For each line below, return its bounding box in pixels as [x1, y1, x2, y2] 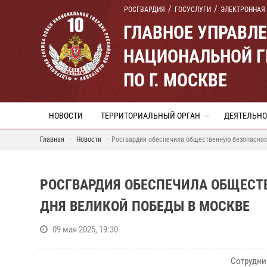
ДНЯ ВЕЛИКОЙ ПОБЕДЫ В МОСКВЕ [40, 198, 250, 215]
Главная [40, 135, 64, 144]
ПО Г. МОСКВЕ [123, 70, 227, 91]
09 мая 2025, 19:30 [52, 224, 118, 235]
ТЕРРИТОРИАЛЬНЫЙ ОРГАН [101, 111, 200, 120]
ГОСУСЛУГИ [175, 5, 211, 14]
